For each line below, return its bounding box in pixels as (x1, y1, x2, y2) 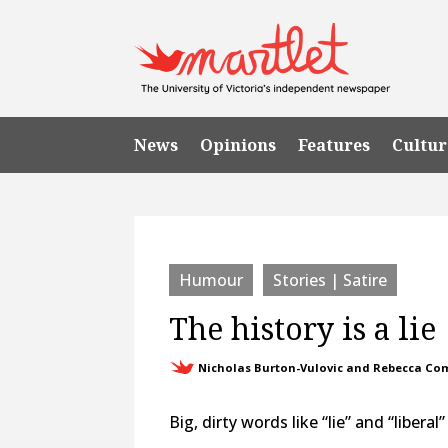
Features (298, 133, 371, 156)
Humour (179, 268, 244, 291)
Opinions (200, 133, 277, 156)
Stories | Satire (273, 268, 388, 291)
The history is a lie (169, 307, 437, 349)
